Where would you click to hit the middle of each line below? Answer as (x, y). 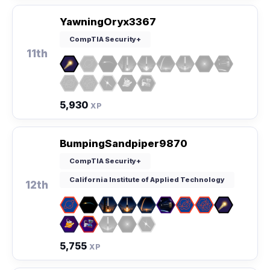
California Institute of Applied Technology (147, 180)
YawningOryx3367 (108, 21)
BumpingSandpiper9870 (124, 144)
